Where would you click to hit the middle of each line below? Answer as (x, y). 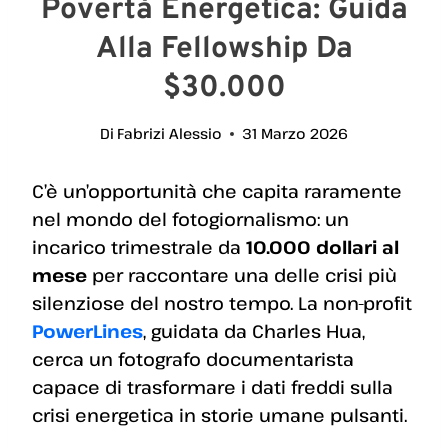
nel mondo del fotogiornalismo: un (190, 219)
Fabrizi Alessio (170, 134)
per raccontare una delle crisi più (242, 275)
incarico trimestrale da (139, 247)
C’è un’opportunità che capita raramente (217, 191)
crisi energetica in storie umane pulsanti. (219, 415)
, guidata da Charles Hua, (254, 331)
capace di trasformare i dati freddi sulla (212, 387)
